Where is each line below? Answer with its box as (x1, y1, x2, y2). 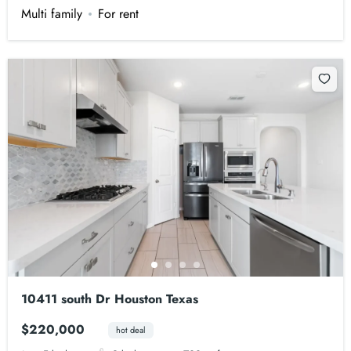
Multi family (21, 4, 83, 23)
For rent (98, 4, 139, 23)
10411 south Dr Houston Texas (21, 290, 199, 309)
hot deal (115, 323, 146, 336)
